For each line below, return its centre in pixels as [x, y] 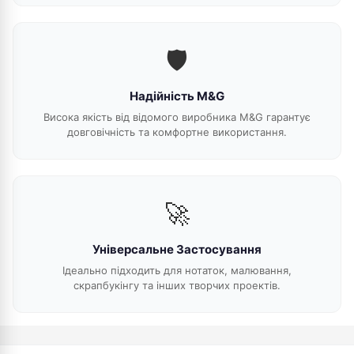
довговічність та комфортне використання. [177, 132]
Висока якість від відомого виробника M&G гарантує [177, 117]
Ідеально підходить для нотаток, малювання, [177, 270]
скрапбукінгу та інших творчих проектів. [177, 285]
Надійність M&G [177, 96]
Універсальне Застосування [177, 249]
